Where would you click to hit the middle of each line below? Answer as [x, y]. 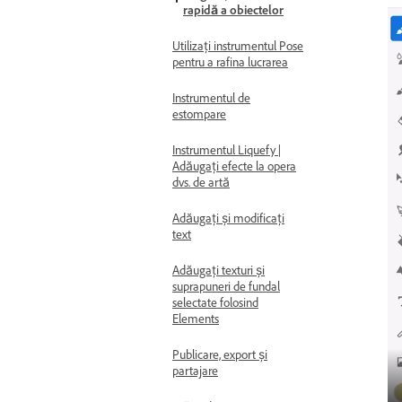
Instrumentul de [211, 98]
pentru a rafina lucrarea [230, 62]
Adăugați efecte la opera [234, 166]
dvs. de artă [201, 183]
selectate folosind [215, 303]
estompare [199, 114]
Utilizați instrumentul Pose [238, 46]
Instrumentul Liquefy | [227, 150]
